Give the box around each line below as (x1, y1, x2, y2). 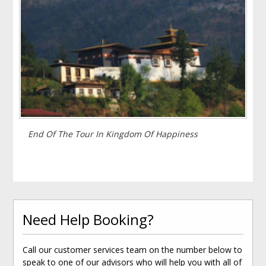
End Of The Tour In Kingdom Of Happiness (28, 128, 198, 140)
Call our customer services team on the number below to (23, 244, 243, 256)
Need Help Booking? (23, 210, 154, 230)
